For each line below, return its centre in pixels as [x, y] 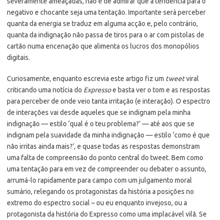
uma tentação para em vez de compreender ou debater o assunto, [107, 169]
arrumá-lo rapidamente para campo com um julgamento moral [99, 180]
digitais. [19, 57]
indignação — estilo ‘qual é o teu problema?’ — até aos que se [101, 124]
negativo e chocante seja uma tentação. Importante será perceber [106, 12]
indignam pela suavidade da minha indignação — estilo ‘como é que [108, 135]
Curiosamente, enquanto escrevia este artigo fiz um [86, 78]
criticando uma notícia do [45, 90]
